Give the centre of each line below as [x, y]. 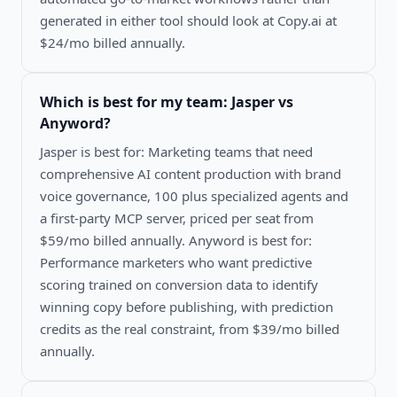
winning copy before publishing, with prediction [187, 306]
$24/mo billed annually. [113, 42]
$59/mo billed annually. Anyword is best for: [176, 240]
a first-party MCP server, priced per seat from [177, 218]
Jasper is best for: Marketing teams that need [176, 151]
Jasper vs [262, 101]
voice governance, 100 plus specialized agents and [194, 195]
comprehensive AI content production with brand [191, 173]
